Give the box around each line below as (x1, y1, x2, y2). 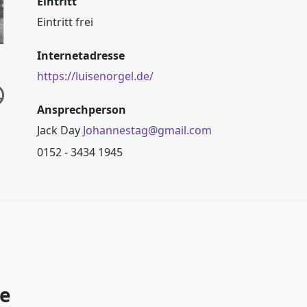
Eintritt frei (37, 14, 93, 29)
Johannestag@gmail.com (83, 123, 212, 138)
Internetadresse (37, 48, 125, 63)
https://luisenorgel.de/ (37, 69, 153, 84)
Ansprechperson (37, 102, 126, 117)
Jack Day (37, 123, 83, 138)
